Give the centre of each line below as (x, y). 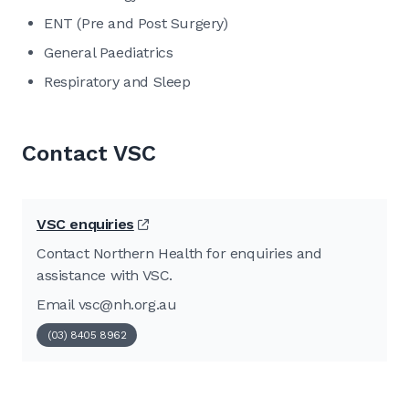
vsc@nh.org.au (127, 304)
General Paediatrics (109, 52)
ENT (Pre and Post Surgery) (136, 23)
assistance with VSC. (105, 275)
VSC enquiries (85, 224)
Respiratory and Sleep (117, 81)
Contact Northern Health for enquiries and (179, 253)
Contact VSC (89, 153)
